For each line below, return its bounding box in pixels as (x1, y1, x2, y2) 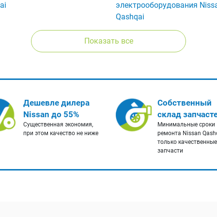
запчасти (157, 147, 183, 155)
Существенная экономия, (23, 121, 93, 128)
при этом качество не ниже (23, 130, 98, 137)
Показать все (84, 36, 133, 46)
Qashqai (116, 12, 144, 22)
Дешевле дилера (23, 98, 90, 108)
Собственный (157, 98, 212, 108)
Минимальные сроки (157, 121, 215, 128)
